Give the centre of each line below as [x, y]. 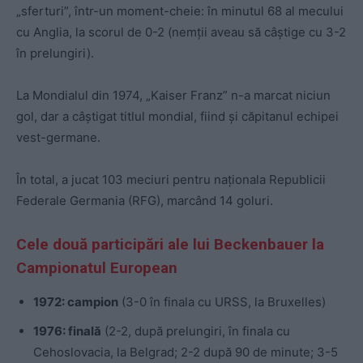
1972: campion [76, 301]
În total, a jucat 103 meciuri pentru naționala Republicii [171, 179]
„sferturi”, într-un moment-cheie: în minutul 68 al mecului [180, 11]
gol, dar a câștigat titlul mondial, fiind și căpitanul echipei [177, 116]
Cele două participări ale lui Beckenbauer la [170, 244]
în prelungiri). [55, 53]
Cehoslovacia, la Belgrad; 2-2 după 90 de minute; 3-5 [186, 352]
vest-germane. [58, 137]
